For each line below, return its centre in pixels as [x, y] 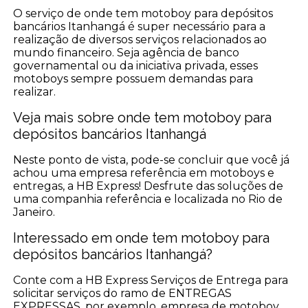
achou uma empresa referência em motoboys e [144, 173]
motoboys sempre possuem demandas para [133, 78]
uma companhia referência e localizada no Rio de [148, 199]
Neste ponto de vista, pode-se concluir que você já [152, 159]
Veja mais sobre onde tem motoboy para [143, 117]
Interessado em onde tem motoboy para [142, 238]
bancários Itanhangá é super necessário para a [140, 26]
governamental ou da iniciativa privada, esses [136, 65]
